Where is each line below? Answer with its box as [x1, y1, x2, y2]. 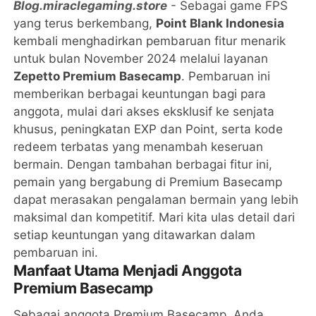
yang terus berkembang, [13, 16, 157, 30]
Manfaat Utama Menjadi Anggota [13, 261, 242, 279]
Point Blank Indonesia [156, 16, 285, 30]
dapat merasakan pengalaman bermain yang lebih [13, 192, 299, 207]
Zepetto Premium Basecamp [13, 68, 182, 83]
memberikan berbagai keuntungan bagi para [13, 86, 267, 101]
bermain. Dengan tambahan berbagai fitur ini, [13, 157, 273, 171]
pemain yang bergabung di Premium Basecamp [13, 174, 283, 189]
